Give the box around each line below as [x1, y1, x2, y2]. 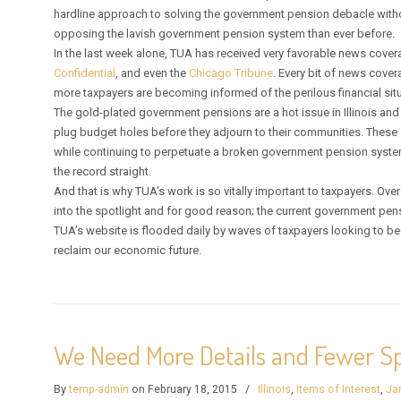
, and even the [115, 65, 190, 80]
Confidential [54, 65, 116, 80]
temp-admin [69, 382, 130, 396]
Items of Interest [296, 382, 381, 396]
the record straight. [54, 164, 152, 178]
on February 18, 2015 [129, 382, 241, 396]
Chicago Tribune [189, 65, 274, 80]
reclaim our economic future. [54, 243, 202, 257]
